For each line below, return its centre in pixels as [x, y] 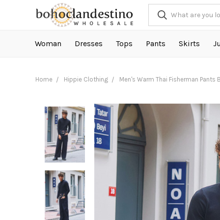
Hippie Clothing [86, 79]
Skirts [189, 43]
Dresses [88, 43]
